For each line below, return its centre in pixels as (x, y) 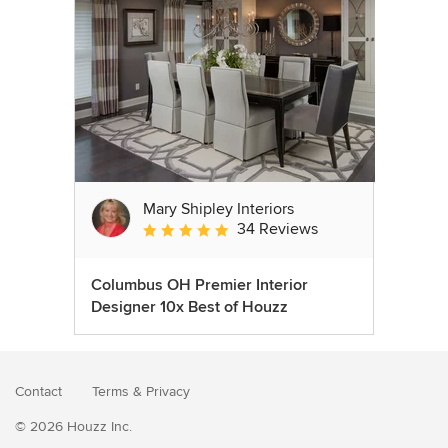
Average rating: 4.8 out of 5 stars (255, 230)
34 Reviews (277, 229)
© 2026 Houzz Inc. (73, 427)
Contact (38, 392)
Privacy (168, 392)
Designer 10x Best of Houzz (189, 307)
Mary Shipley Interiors (218, 209)
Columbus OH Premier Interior (199, 285)
